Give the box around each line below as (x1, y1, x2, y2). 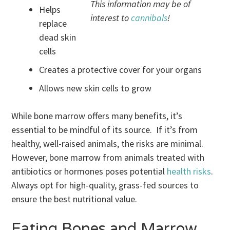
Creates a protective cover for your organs (39, 64, 202, 76)
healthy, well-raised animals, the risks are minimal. (11, 138, 204, 150)
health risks (167, 165, 212, 178)
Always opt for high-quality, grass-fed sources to (11, 179, 199, 191)
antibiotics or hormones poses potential (11, 165, 167, 178)
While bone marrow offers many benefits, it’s (11, 110, 183, 122)
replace (39, 17, 67, 30)
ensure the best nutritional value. (11, 193, 138, 205)
